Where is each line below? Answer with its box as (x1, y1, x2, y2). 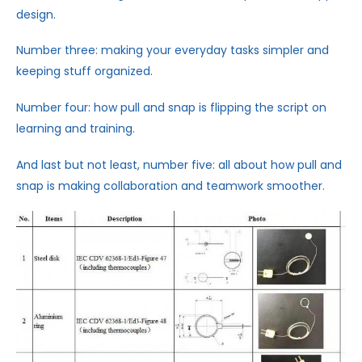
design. (16, 6, 56, 23)
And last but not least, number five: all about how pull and (16, 156, 342, 173)
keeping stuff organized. (16, 63, 153, 80)
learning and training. (16, 120, 135, 137)
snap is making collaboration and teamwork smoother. (16, 177, 325, 194)
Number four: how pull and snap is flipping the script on (16, 99, 326, 116)
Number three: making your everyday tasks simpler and (16, 42, 329, 59)
